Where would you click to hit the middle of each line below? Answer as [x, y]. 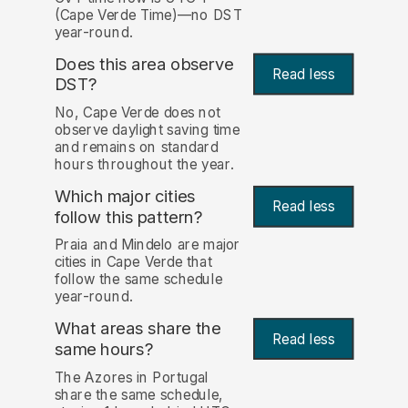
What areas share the [138, 329]
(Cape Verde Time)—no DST [148, 15]
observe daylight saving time [147, 130]
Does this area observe [144, 64]
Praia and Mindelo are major [148, 245]
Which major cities [125, 197]
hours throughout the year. [144, 165]
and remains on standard [136, 148]
